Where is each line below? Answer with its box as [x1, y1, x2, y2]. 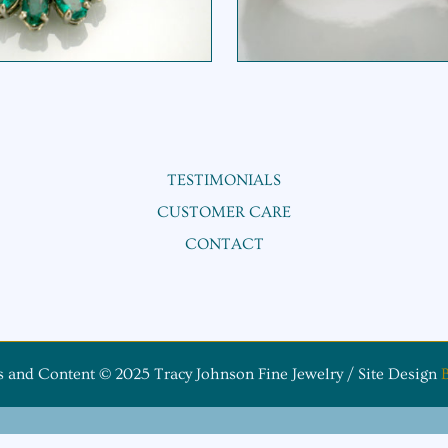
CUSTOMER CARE [157, 203, 291, 222]
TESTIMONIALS [167, 171, 281, 190]
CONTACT [184, 235, 264, 254]
